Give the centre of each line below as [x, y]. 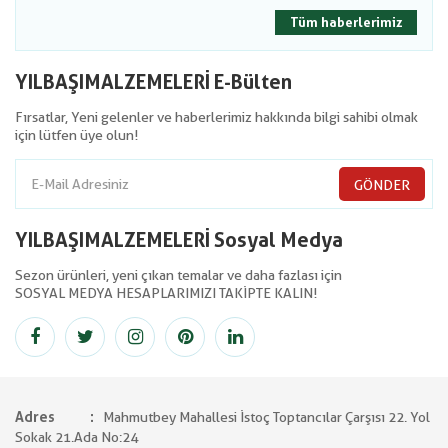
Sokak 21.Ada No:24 [76, 437]
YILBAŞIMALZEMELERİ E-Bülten [153, 82]
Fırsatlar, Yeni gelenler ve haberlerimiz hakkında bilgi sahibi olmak [216, 117]
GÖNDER [382, 185]
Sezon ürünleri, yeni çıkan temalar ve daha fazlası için [178, 275]
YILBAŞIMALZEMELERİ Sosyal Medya [179, 240]
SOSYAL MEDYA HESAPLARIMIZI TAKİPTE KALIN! [166, 293]
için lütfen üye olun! [76, 135]
